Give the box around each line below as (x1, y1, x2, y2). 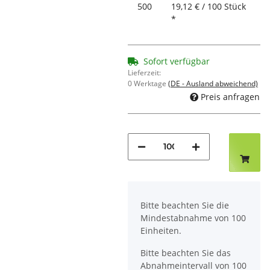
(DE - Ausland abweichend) (168, 78, 258, 89)
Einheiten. (140, 224, 181, 236)
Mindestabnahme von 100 (140, 212, 246, 224)
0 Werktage (128, 78, 168, 89)
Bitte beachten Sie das (140, 246, 231, 259)
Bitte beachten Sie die (140, 199, 229, 211)
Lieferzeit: (128, 67, 161, 78)
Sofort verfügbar (143, 55, 210, 67)
